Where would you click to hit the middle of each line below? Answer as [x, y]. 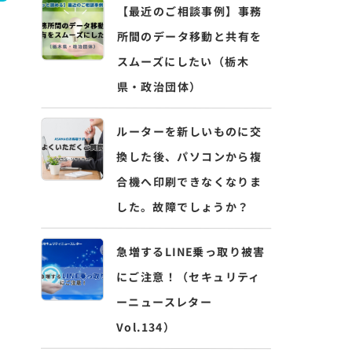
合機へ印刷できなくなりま [189, 181]
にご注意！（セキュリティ [189, 277]
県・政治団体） [159, 86]
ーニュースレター [165, 302]
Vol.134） [146, 327]
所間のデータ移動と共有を [189, 36]
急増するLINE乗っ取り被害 [191, 251]
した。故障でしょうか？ [183, 207]
